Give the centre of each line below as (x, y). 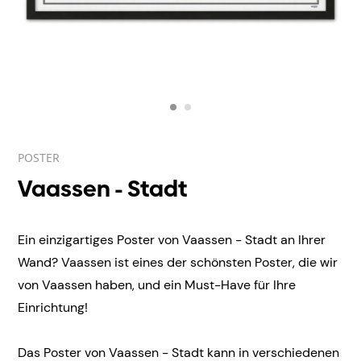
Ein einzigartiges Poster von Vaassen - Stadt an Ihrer (172, 240)
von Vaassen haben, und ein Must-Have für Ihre (157, 285)
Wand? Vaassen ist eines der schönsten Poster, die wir (178, 262)
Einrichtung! (54, 307)
